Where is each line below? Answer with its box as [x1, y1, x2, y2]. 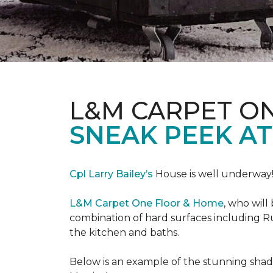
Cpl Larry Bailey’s [69, 168, 153, 180]
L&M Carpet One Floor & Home [69, 197, 224, 209]
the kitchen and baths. [69, 227, 179, 238]
